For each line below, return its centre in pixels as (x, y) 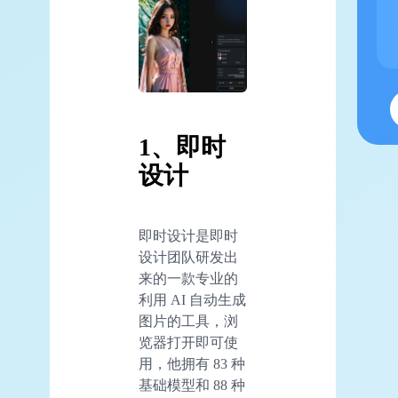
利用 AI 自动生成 (192, 300)
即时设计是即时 (188, 236)
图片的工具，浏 (188, 322)
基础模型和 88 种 (192, 386)
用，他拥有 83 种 (192, 364)
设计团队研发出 (188, 258)
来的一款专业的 (188, 279)
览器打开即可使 (188, 343)
